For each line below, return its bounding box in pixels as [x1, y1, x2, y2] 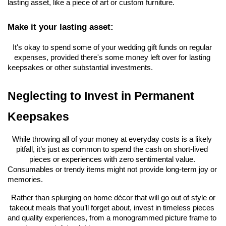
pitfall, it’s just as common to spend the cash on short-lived [16, 145, 208, 154]
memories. [8, 176, 43, 184]
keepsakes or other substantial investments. [8, 64, 153, 72]
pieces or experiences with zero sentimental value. [29, 155, 195, 164]
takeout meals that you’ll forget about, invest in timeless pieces [10, 204, 214, 212]
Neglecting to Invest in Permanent [8, 89, 194, 103]
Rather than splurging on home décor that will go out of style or [9, 194, 215, 202]
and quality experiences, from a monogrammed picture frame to [8, 214, 216, 222]
